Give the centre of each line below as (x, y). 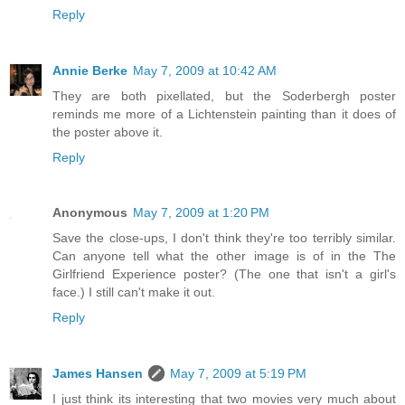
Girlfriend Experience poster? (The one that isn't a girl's (224, 274)
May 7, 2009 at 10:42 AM (205, 70)
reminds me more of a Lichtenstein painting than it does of (224, 113)
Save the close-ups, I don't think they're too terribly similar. (224, 238)
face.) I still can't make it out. (134, 292)
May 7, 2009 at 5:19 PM (238, 374)
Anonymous (90, 213)
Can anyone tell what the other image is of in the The (224, 256)
